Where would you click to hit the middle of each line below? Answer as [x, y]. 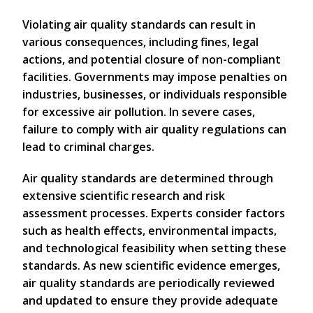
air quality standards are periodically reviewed [148, 283]
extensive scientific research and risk [124, 196]
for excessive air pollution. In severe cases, [139, 112]
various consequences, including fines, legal [140, 42]
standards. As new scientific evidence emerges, [151, 266]
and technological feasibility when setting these [154, 248]
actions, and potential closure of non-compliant [152, 60]
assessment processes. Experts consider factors [154, 213]
